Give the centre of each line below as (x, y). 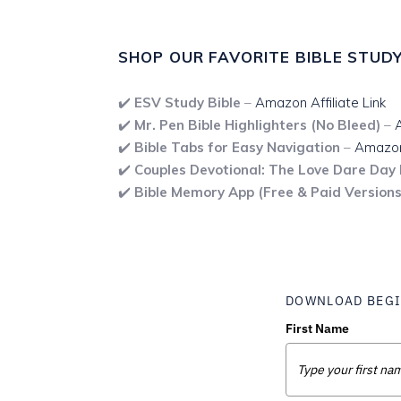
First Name (317, 328)
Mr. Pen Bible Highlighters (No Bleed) (257, 124)
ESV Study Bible (188, 102)
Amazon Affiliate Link (320, 102)
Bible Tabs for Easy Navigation (237, 147)
